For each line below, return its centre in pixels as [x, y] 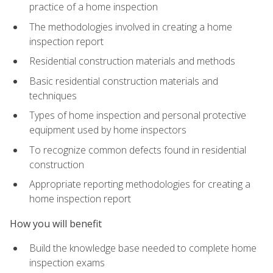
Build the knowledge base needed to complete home [143, 248]
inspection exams [67, 262]
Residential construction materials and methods [132, 61]
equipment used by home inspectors [108, 130]
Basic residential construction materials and [124, 81]
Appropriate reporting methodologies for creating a [140, 184]
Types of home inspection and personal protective [138, 115]
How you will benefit [56, 223]
